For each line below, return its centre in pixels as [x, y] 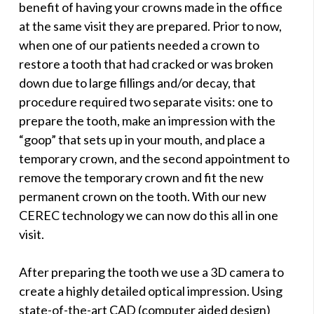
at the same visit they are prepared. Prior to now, [150, 26]
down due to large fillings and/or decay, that [137, 82]
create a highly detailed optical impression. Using [151, 291]
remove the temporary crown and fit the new [141, 177]
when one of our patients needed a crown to [139, 45]
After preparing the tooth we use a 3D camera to [151, 272]
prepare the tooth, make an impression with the [147, 120]
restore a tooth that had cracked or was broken [146, 63]
